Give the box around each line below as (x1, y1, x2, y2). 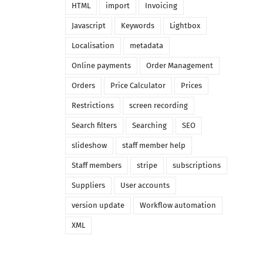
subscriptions (172, 161, 221, 170)
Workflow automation (139, 201, 216, 210)
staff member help (122, 141, 186, 150)
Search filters (71, 121, 117, 130)
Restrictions (71, 101, 114, 110)
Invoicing (144, 1, 177, 11)
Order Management (146, 61, 213, 70)
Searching (131, 121, 167, 130)
